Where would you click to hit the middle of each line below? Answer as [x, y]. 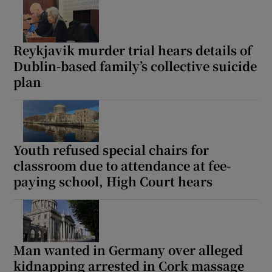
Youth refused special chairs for [111, 150]
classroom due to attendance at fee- [122, 166]
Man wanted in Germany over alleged [128, 250]
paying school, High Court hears [113, 182]
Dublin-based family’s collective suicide [135, 66]
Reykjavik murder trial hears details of [133, 50]
